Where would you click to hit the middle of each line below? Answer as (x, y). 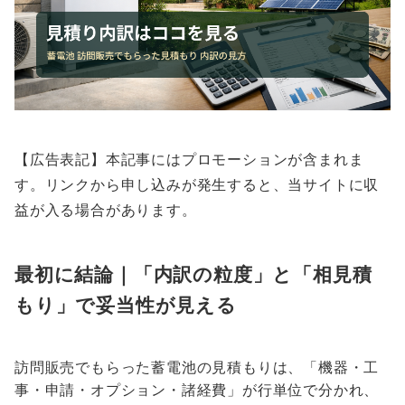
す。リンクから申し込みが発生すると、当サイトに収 (197, 185)
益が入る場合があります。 (106, 210)
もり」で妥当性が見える (126, 305)
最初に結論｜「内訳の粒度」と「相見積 (193, 274)
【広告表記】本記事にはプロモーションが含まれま (189, 160)
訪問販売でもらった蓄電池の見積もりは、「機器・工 (197, 367)
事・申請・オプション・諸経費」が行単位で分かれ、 (197, 390)
